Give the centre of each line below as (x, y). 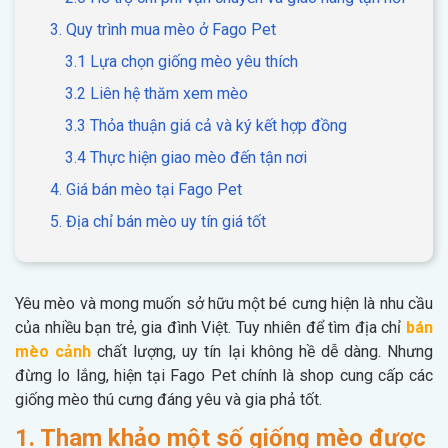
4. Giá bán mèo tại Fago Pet (146, 189)
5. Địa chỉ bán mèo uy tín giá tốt (158, 221)
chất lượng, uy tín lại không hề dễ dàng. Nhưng (262, 351)
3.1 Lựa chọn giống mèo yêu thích (181, 61)
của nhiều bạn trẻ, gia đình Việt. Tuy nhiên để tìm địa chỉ (210, 327)
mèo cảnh (53, 351)
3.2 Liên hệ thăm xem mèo (156, 93)
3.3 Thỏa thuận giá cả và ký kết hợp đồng (206, 125)
